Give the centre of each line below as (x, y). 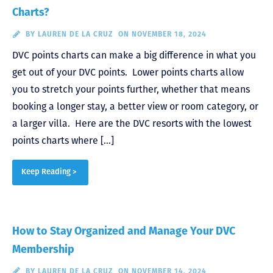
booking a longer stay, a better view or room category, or (135, 107)
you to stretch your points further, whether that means (131, 90)
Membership (43, 249)
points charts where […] (63, 141)
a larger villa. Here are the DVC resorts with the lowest (132, 124)
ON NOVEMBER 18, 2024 (162, 34)
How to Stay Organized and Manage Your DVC (124, 231)
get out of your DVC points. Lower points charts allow (128, 73)
